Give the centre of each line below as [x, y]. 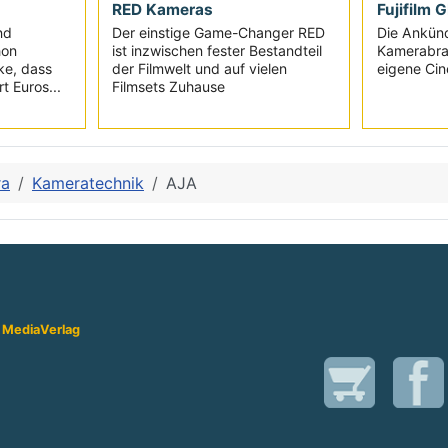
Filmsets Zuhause [168, 87]
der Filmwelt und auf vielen [199, 69]
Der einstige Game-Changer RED [218, 33]
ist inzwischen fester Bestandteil [216, 51]
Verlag [60, 330]
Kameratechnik [88, 183]
